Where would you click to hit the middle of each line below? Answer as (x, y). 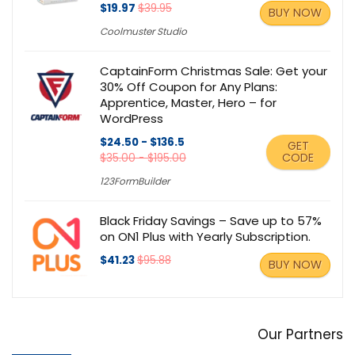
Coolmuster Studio (143, 32)
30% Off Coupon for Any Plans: (189, 87)
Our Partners (300, 335)
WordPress (132, 119)
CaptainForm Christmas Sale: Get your (214, 71)
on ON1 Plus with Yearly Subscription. (205, 237)
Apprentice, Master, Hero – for (188, 103)
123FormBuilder (135, 181)
